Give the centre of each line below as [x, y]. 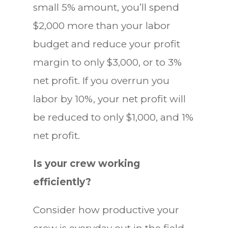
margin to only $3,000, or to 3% [107, 62]
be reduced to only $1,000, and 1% [113, 117]
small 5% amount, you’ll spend [106, 7]
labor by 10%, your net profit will [109, 99]
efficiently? [62, 182]
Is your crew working [86, 163]
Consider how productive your [106, 210]
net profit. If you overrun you [101, 80]
